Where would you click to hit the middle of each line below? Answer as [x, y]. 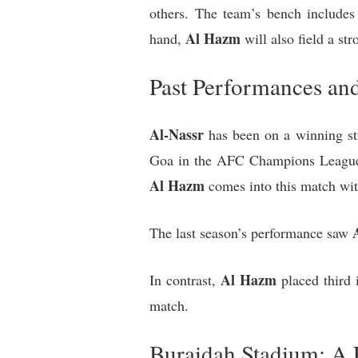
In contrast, [185, 280]
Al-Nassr [177, 135]
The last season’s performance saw [251, 233]
